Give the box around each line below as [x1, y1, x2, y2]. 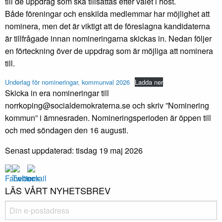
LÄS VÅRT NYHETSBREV [5, 183, 111, 197]
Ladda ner [134, 77, 163, 87]
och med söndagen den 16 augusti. [5, 124, 128, 136]
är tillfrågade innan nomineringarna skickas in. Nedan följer [5, 32, 212, 44]
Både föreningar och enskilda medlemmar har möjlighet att [5, 7, 210, 19]
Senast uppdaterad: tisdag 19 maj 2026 [5, 144, 143, 156]
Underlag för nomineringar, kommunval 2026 [5, 77, 130, 87]
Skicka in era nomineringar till [5, 87, 109, 99]
